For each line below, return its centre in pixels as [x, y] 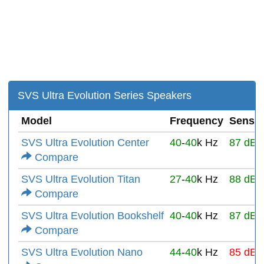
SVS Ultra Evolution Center [85, 143]
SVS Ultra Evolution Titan [81, 179]
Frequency [197, 121]
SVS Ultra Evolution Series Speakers [105, 96]
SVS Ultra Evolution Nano [82, 253]
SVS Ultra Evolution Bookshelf [93, 216]
